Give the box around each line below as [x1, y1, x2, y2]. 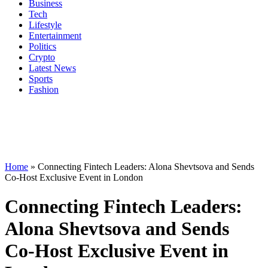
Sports [29, 73, 53, 84]
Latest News [29, 62, 76, 73]
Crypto [29, 51, 55, 62]
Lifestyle [29, 19, 62, 30]
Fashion [29, 84, 59, 95]
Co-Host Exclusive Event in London [5, 172, 143, 182]
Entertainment [29, 30, 81, 41]
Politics [29, 41, 56, 51]
